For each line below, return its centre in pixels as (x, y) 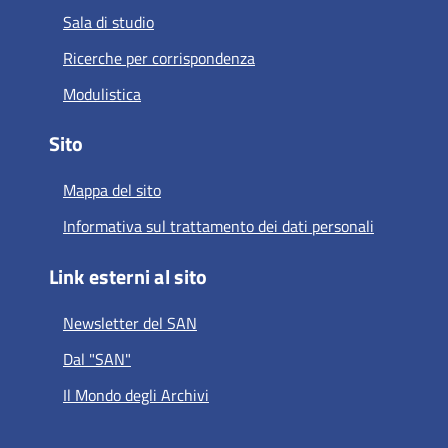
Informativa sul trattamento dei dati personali (218, 226)
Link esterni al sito (128, 276)
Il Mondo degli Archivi (135, 394)
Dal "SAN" (96, 358)
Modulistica (101, 93)
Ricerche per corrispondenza (158, 57)
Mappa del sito (111, 190)
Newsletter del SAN (129, 322)
